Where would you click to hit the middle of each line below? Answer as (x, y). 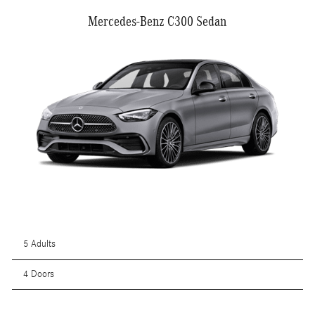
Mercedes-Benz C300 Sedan (157, 21)
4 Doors (39, 274)
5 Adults (40, 244)
